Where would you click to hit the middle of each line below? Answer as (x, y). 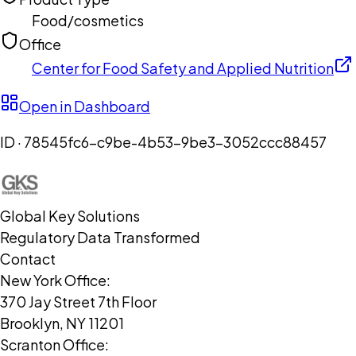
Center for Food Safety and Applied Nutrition (183, 68)
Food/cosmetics (88, 21)
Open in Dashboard (85, 106)
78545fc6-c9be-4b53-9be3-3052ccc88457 (175, 142)
